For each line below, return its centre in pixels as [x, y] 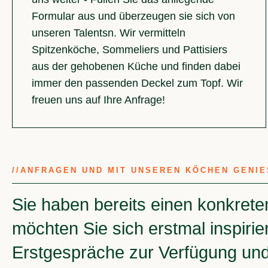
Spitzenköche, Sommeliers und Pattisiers [130, 50]
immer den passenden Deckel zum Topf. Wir [137, 83]
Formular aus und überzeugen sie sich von [133, 16]
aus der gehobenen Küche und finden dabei [136, 67]
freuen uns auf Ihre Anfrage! [98, 100]
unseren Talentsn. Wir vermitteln [109, 33]
